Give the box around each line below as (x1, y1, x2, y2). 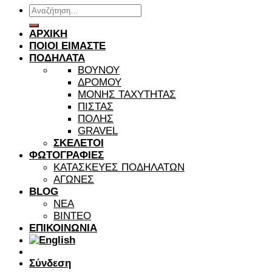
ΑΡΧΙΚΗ (29, 27, 67, 39)
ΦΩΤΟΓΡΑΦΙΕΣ (29, 149, 104, 161)
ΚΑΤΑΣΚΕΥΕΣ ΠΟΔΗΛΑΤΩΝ (53, 161, 185, 173)
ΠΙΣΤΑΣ (78, 100, 114, 112)
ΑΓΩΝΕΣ (53, 173, 94, 185)
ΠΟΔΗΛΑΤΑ (29, 52, 85, 64)
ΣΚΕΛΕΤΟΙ (53, 137, 104, 149)
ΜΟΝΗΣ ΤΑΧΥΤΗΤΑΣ (78, 88, 176, 100)
